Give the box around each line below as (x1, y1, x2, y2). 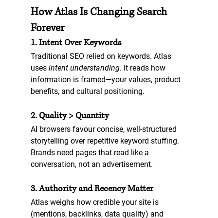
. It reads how (119, 63, 167, 73)
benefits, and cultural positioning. (30, 87, 145, 96)
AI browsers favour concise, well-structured (30, 125, 179, 134)
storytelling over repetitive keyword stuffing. (30, 136, 181, 146)
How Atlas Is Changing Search (30, 5, 169, 19)
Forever (30, 21, 64, 36)
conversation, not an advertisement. (30, 160, 153, 169)
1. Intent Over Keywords (30, 37, 122, 49)
